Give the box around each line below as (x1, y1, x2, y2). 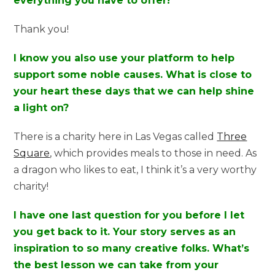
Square (14, 147, 50, 159)
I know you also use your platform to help (14, 52, 235, 64)
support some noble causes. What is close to (14, 68, 252, 80)
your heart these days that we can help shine (14, 85, 255, 97)
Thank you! (14, 23, 69, 35)
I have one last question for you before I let (14, 209, 245, 221)
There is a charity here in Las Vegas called (14, 130, 217, 142)
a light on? (14, 101, 69, 114)
